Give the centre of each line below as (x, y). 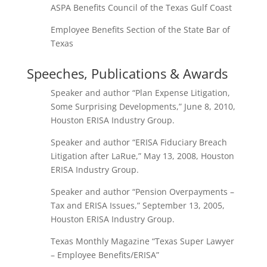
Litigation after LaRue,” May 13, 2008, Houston (142, 156)
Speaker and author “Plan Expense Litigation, (140, 93)
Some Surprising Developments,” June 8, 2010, (143, 106)
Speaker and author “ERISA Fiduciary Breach (139, 142)
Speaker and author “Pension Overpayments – (142, 192)
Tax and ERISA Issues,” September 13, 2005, (137, 205)
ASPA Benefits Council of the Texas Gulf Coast (141, 7)
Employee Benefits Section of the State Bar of (140, 30)
